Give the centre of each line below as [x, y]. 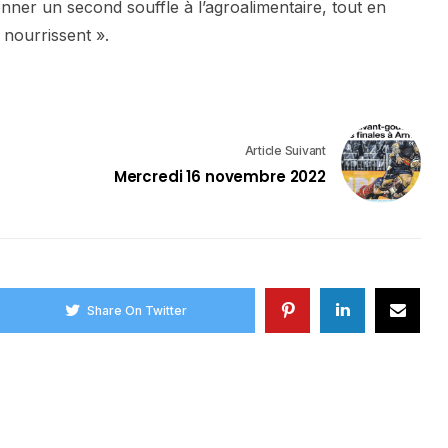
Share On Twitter [137, 310]
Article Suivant [285, 151]
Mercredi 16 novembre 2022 [219, 177]
